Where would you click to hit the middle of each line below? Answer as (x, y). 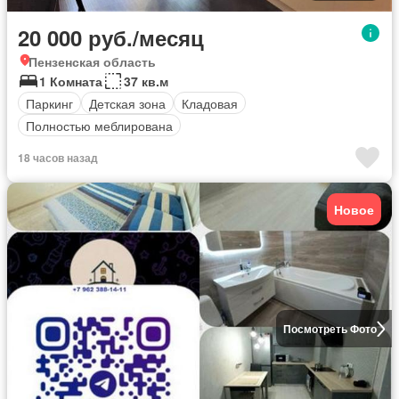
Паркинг (49, 103)
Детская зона (127, 103)
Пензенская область (92, 61)
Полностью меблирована (99, 125)
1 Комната (71, 81)
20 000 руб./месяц (111, 37)
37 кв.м (146, 81)
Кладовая (210, 103)
